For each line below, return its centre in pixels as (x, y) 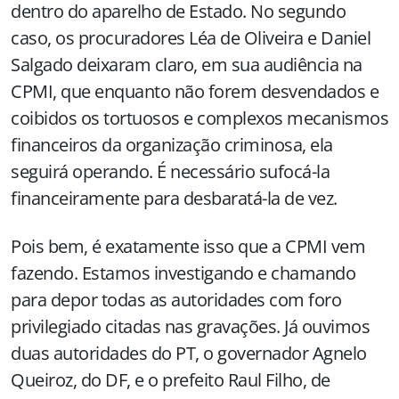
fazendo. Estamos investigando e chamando (183, 273)
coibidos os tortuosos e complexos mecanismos (199, 118)
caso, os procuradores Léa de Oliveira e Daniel (191, 38)
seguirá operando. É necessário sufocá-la (170, 171)
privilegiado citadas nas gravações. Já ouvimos (190, 326)
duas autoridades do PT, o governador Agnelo (189, 353)
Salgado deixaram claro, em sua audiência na (187, 65)
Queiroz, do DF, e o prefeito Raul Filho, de (171, 380)
